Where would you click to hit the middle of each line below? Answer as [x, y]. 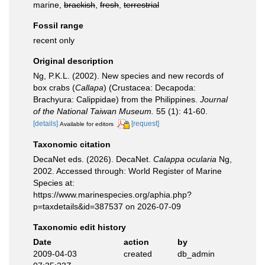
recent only [54, 40]
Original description [73, 61]
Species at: [54, 182]
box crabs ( [54, 88]
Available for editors [87, 124]
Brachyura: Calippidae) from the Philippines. [117, 99]
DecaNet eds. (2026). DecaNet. [93, 159]
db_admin [196, 253]
